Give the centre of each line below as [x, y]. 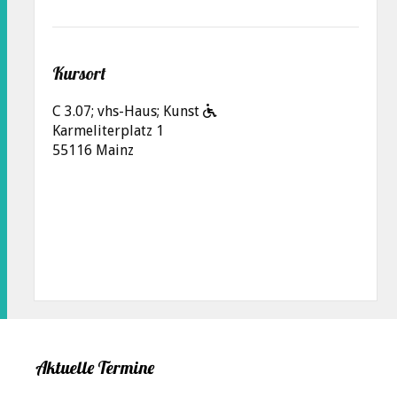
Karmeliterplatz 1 [108, 130]
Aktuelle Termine [95, 367]
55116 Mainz [93, 150]
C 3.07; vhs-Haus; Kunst [128, 111]
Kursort [79, 73]
